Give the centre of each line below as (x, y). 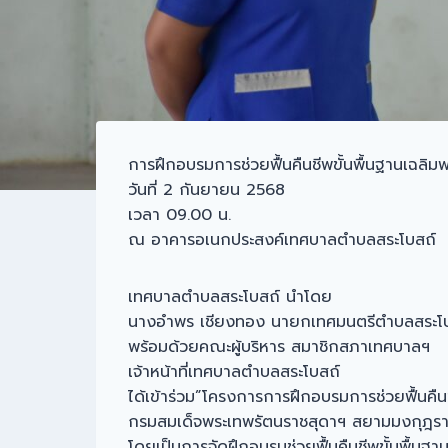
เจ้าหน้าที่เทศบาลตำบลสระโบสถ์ (234, 372)
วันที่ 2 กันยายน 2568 (206, 190)
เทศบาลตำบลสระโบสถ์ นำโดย (230, 297)
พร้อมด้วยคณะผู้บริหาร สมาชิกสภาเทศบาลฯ (279, 347)
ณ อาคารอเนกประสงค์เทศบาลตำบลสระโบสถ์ (282, 240)
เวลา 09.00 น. (179, 215)
